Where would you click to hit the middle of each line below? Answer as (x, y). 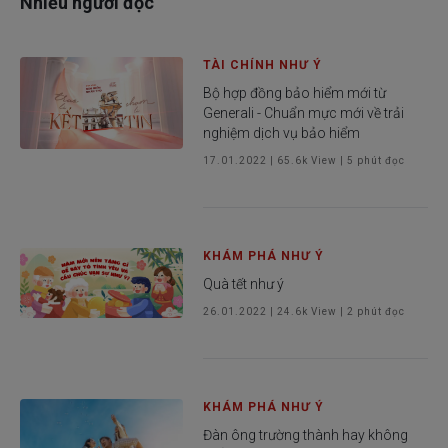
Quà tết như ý (244, 283)
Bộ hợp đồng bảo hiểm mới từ (295, 92)
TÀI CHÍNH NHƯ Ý (263, 64)
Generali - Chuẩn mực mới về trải (304, 112)
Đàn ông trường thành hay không (306, 434)
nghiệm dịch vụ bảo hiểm (282, 132)
